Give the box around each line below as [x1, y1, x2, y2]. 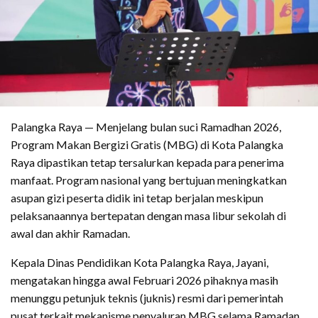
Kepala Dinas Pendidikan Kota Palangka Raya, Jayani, [11, 255, 268, 269]
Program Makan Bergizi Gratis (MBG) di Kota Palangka [11, 137, 283, 151]
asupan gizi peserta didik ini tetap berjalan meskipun [11, 190, 263, 204]
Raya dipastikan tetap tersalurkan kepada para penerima [11, 155, 284, 169]
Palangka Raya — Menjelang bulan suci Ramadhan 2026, [11, 119, 281, 133]
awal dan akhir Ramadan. [11, 226, 130, 240]
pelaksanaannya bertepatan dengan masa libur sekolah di [11, 208, 286, 222]
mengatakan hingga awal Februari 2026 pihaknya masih [11, 273, 278, 287]
